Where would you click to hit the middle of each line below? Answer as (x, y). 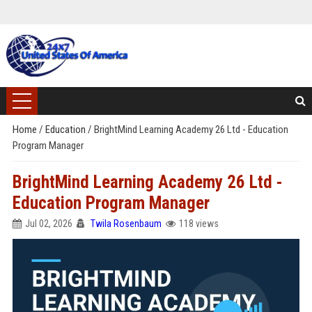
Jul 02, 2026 (48, 224)
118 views (198, 224)
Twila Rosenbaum (126, 224)
